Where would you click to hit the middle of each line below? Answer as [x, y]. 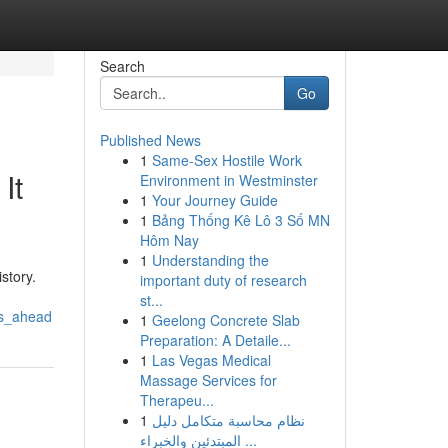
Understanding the [210, 260]
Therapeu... [176, 400]
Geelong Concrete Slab [225, 320]
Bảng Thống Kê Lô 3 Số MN [240, 220]
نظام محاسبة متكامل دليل [228, 420]
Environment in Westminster [228, 180]
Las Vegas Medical [211, 360]
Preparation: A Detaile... [215, 340]
